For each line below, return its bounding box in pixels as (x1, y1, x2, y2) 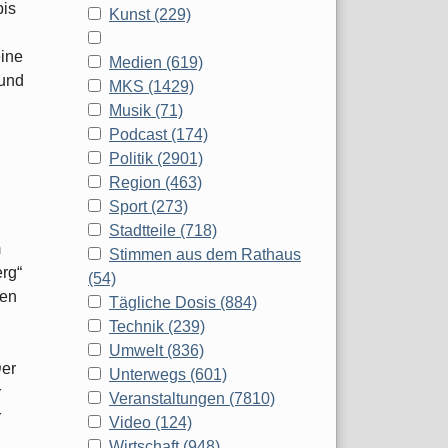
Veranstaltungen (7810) (109, 390, 275, 408)
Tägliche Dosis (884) (109, 294, 257, 312)
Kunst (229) (109, 6, 191, 24)
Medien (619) (109, 54, 203, 72)
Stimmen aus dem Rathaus (109, 246, 301, 264)
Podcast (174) (109, 126, 208, 144)
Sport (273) (109, 198, 188, 216)
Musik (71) (109, 102, 183, 120)
